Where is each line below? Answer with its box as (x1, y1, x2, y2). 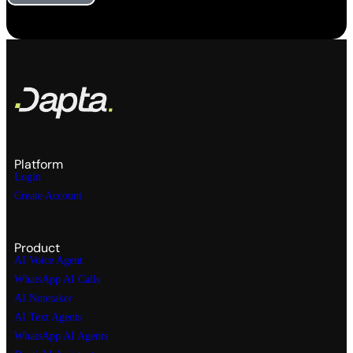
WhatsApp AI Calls (14, 273, 100, 286)
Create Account (14, 190, 82, 203)
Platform (14, 156, 63, 173)
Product (14, 240, 60, 257)
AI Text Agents (14, 311, 82, 324)
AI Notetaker (14, 292, 72, 305)
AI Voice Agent (14, 255, 83, 267)
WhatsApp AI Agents (14, 330, 108, 343)
